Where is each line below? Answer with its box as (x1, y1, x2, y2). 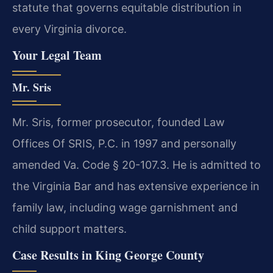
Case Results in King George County (12, 246, 204, 264)
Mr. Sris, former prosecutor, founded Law (12, 116, 225, 129)
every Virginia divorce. (12, 22, 127, 35)
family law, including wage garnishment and (12, 201, 238, 214)
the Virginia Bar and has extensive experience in (12, 180, 260, 193)
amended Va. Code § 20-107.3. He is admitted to (12, 158, 261, 172)
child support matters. (12, 222, 127, 236)
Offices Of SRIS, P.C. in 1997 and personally (12, 137, 236, 151)
